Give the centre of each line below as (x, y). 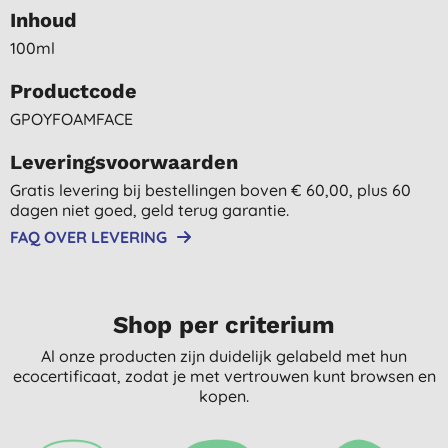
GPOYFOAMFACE (71, 118)
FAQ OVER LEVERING (88, 236)
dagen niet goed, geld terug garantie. (149, 209)
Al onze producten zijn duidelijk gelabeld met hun (224, 355)
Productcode (73, 90)
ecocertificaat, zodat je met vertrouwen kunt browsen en (224, 375)
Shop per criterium (224, 324)
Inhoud (43, 19)
